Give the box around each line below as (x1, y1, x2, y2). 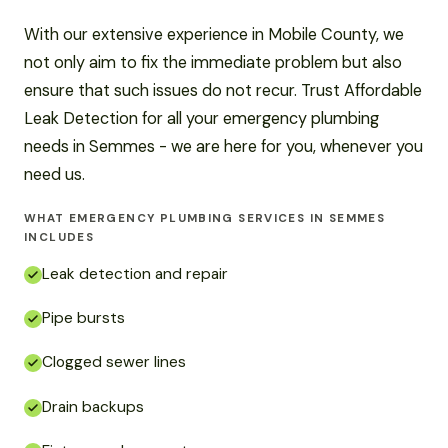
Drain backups (42, 396, 144, 417)
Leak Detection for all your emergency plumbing (24, 107, 379, 129)
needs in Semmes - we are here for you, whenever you (24, 135, 423, 157)
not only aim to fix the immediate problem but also (24, 51, 402, 73)
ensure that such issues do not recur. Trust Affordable (24, 79, 422, 101)
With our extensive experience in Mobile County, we (24, 23, 404, 45)
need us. (24, 163, 85, 185)
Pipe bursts (42, 308, 125, 329)
